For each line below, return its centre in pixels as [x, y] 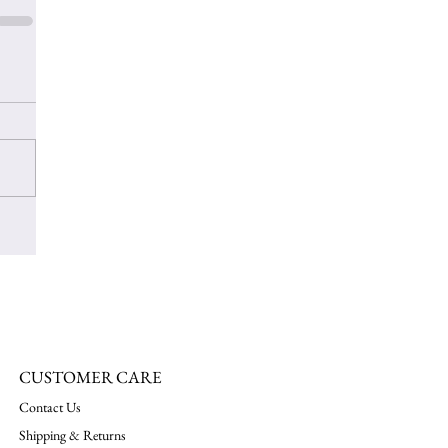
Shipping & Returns [72, 435]
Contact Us [50, 407]
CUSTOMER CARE [90, 377]
